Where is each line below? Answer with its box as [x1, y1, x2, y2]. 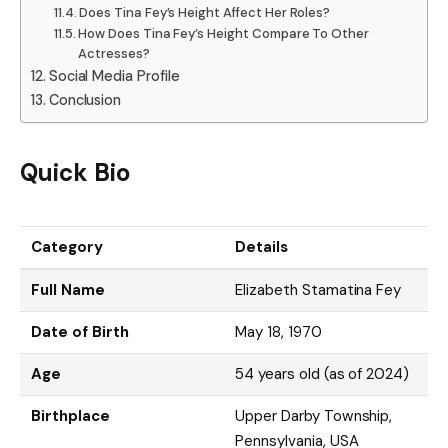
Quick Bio [20, 157, 130, 189]
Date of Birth [31, 321, 129, 342]
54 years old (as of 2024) [235, 363, 410, 384]
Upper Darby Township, [235, 405, 393, 426]
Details [235, 236, 288, 257]
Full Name [31, 279, 105, 300]
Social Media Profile [48, 67, 180, 86]
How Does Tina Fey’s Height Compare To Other [78, 25, 370, 43]
